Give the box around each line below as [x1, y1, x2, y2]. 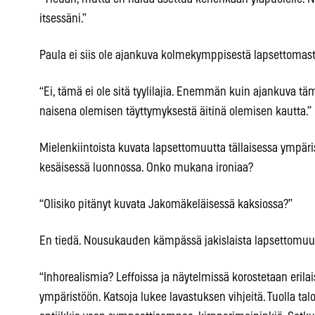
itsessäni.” [39, 13, 86, 26]
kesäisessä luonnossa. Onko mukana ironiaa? [39, 162, 253, 175]
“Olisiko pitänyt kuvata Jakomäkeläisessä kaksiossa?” [39, 198, 292, 212]
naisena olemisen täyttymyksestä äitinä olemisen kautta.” [39, 105, 311, 119]
